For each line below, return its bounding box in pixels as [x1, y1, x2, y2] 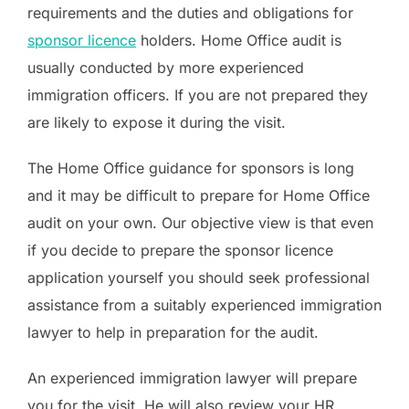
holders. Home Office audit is [136, 30, 341, 49]
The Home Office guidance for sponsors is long [27, 158, 354, 177]
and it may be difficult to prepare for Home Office [27, 185, 370, 204]
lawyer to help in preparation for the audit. [27, 322, 319, 341]
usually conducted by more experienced [27, 58, 304, 77]
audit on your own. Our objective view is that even [27, 213, 373, 232]
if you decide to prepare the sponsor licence [27, 240, 333, 259]
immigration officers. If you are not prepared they [27, 85, 368, 104]
